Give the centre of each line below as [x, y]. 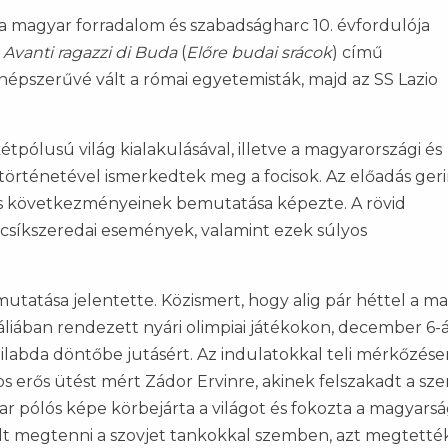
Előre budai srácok [259, 53]
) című [357, 53]
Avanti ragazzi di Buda [90, 53]
